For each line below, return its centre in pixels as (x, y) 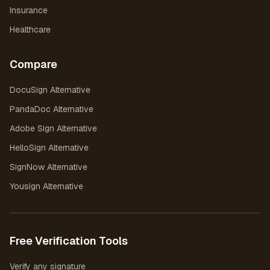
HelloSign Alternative (49, 148)
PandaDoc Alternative (52, 109)
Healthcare (30, 30)
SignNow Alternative (49, 167)
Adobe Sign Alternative (53, 128)
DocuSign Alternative (50, 90)
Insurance (29, 10)
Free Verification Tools (69, 241)
